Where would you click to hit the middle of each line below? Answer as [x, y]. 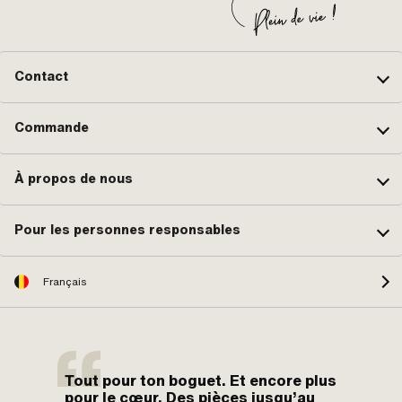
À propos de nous [74, 179]
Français [65, 281]
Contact [41, 77]
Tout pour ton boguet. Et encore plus [201, 380]
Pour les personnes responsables [127, 230]
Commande [52, 128]
